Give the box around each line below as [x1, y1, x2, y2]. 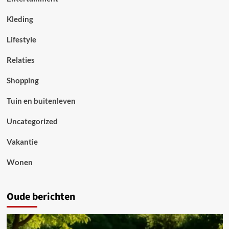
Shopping [6, 76, 39, 85]
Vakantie [6, 137, 38, 146]
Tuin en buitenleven [6, 96, 76, 105]
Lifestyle [6, 35, 36, 44]
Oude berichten [6, 190, 75, 204]
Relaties [6, 55, 35, 64]
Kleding [6, 14, 33, 24]
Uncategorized [6, 117, 58, 126]
